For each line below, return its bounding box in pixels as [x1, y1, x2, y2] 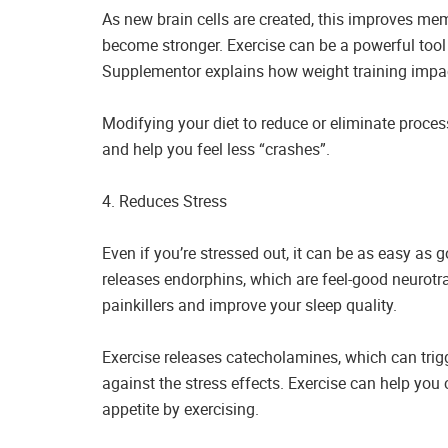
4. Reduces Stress [102, 189, 227, 212]
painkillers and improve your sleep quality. [102, 293, 397, 316]
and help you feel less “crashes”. [102, 137, 330, 160]
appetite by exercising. [102, 397, 259, 420]
